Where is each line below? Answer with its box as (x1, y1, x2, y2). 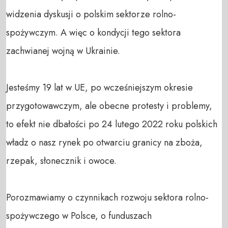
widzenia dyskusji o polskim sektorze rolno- (6, 7, 176, 21)
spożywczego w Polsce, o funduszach (6, 209, 152, 222)
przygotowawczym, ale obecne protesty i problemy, (6, 99, 212, 112)
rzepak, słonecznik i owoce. (6, 154, 117, 167)
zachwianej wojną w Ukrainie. (6, 44, 120, 58)
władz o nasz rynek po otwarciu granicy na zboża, (6, 135, 203, 149)
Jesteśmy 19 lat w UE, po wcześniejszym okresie (6, 80, 193, 94)
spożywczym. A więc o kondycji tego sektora (6, 25, 181, 39)
